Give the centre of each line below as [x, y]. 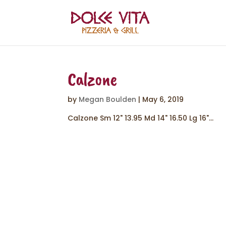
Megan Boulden [108, 99]
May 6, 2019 [163, 99]
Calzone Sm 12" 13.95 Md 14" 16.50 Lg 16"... [141, 118]
